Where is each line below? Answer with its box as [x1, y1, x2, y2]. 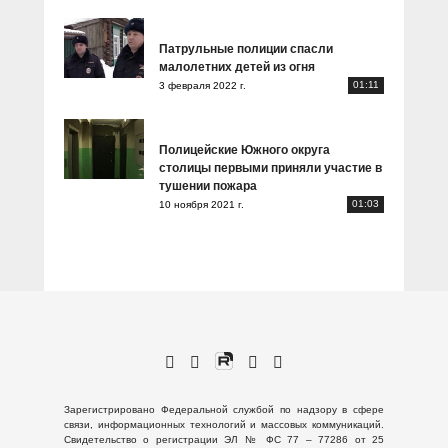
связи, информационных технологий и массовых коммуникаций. [64, 419, 384, 430]
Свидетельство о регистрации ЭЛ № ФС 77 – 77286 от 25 [64, 434, 384, 445]
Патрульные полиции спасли [159, 42, 333, 56]
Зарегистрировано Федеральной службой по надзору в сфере [64, 404, 384, 415]
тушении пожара [159, 179, 257, 193]
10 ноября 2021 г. [159, 198, 244, 210]
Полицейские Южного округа [159, 143, 330, 157]
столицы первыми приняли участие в [159, 161, 382, 175]
